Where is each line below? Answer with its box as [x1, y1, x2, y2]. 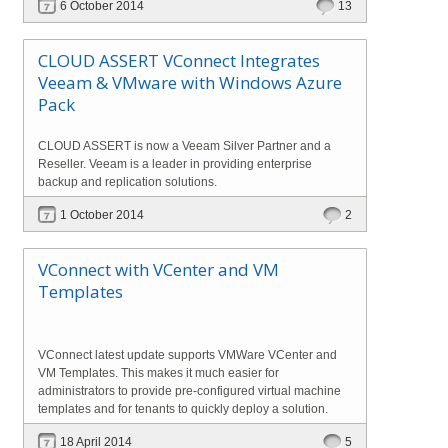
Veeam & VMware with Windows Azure [38, 70, 342, 94]
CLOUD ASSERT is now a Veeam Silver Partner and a [38, 138, 331, 153]
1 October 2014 [60, 207, 144, 222]
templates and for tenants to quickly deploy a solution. [38, 401, 328, 416]
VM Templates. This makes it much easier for [38, 365, 279, 380]
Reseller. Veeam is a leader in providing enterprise [38, 156, 312, 171]
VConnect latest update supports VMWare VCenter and [38, 347, 337, 362]
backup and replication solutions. [38, 174, 217, 189]
